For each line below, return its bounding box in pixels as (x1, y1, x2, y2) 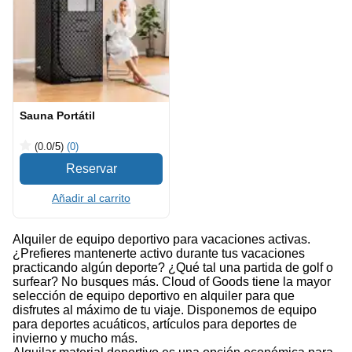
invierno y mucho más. (13, 332, 137, 345)
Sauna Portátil (20, 109, 95, 122)
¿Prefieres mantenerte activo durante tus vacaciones (13, 247, 305, 260)
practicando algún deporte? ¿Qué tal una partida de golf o (13, 261, 333, 274)
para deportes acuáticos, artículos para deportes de (13, 317, 297, 331)
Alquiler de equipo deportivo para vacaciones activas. (13, 233, 310, 246)
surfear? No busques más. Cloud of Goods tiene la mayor (13, 275, 331, 288)
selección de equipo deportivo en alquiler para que (13, 289, 295, 302)
